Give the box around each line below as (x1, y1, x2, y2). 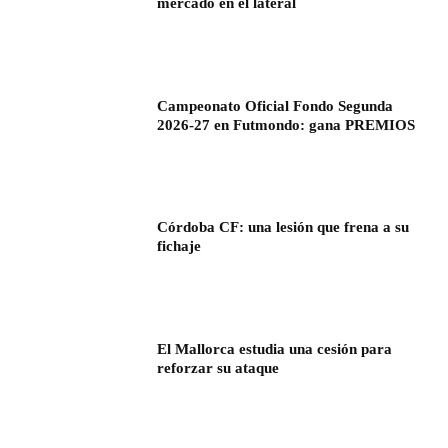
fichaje (157, 238, 202, 255)
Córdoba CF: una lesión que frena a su (157, 219, 410, 236)
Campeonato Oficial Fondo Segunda (157, 97, 394, 114)
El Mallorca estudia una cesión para (157, 341, 393, 358)
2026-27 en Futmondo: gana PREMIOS (157, 116, 416, 133)
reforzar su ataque (157, 360, 280, 377)
